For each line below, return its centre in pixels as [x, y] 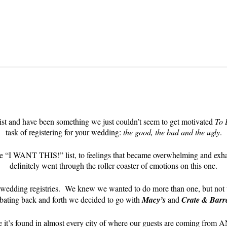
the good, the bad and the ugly [171, 132]
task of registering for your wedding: [64, 132]
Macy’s [154, 200]
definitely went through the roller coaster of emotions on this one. [113, 165]
